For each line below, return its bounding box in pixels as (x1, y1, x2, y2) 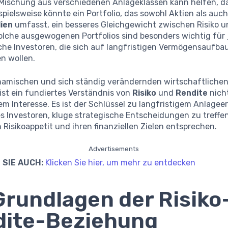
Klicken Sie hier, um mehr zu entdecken (45, 157, 196, 167)
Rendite (176, 88, 208, 98)
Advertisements (89, 144, 139, 153)
